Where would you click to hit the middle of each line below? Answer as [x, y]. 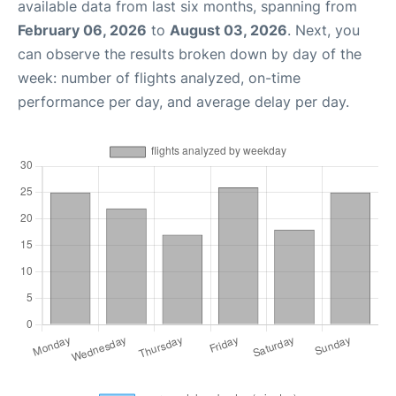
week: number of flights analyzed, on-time [159, 78]
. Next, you [324, 30]
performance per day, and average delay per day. [183, 102]
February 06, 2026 [82, 30]
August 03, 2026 [228, 30]
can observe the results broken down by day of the [190, 54]
